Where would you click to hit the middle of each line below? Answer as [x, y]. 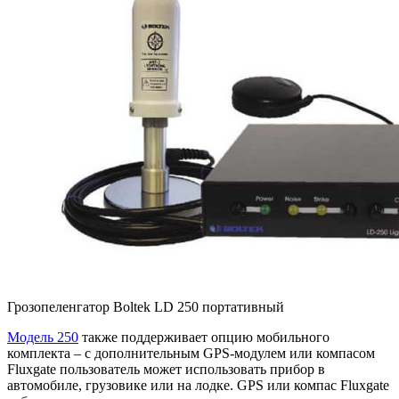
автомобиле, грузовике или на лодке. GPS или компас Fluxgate [198, 386]
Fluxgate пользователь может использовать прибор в [166, 370]
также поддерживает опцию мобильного [204, 338]
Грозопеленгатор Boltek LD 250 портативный [146, 307]
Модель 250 [43, 338]
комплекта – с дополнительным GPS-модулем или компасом [191, 354]
